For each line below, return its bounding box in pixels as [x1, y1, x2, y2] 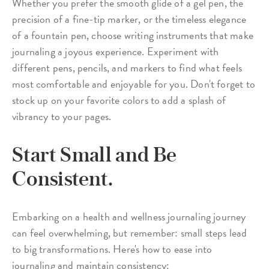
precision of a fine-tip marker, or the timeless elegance [12, 10, 247, 27]
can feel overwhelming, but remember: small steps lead [12, 224, 247, 241]
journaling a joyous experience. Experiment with [12, 43, 219, 59]
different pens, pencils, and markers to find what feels [12, 59, 242, 76]
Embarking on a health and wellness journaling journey [12, 208, 246, 225]
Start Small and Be [12, 142, 177, 166]
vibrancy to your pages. [12, 107, 112, 124]
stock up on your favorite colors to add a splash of [12, 91, 226, 108]
